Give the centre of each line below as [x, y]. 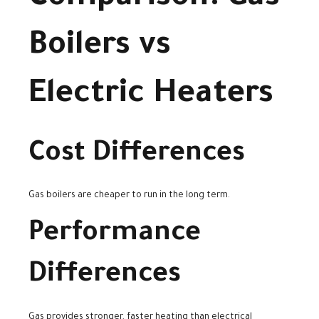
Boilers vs [100, 47]
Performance [115, 235]
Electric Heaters [151, 95]
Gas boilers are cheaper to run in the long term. [129, 196]
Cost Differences [137, 155]
